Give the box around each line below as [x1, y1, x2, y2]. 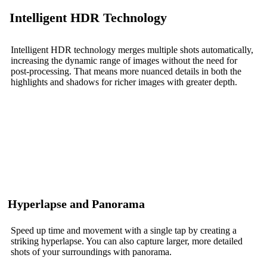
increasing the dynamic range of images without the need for [11, 55, 237, 66]
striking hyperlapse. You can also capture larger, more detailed [11, 235, 243, 246]
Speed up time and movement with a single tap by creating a [11, 225, 237, 235]
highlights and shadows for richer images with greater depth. [11, 76, 237, 87]
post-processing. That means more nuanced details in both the [11, 66, 241, 76]
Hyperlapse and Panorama [8, 197, 145, 210]
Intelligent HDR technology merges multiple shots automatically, [11, 44, 253, 55]
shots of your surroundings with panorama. [11, 246, 172, 257]
